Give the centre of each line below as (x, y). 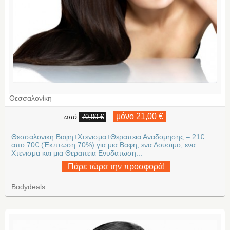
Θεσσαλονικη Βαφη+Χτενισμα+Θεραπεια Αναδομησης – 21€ (108, 136)
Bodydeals (28, 187)
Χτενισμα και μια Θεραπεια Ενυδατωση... (77, 153)
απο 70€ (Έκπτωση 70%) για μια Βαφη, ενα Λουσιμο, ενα (103, 145)
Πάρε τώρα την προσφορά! (116, 167)
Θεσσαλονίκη (31, 98)
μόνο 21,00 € (140, 116)
